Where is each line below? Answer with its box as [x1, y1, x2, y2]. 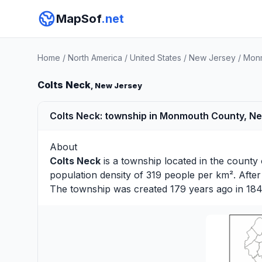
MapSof [56, 12, 101, 26]
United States [130, 53, 181, 63]
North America [68, 53, 122, 63]
